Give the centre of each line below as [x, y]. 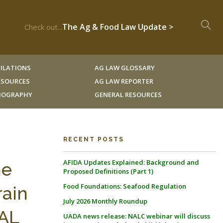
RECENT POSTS [94, 139]
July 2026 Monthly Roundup [105, 201]
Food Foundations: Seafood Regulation [125, 186]
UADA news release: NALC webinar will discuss [137, 216]
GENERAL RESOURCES [128, 95]
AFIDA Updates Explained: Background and [131, 162]
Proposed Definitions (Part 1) [108, 171]
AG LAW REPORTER [124, 81]
